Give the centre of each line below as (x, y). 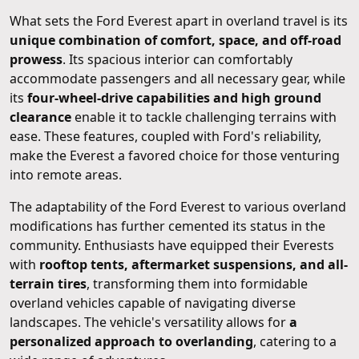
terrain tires (48, 283)
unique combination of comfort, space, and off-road (175, 40)
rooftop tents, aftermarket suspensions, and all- (194, 264)
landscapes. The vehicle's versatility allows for (149, 322)
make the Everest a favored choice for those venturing (175, 155)
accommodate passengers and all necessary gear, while (177, 78)
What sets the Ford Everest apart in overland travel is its (179, 20)
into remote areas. (66, 174)
